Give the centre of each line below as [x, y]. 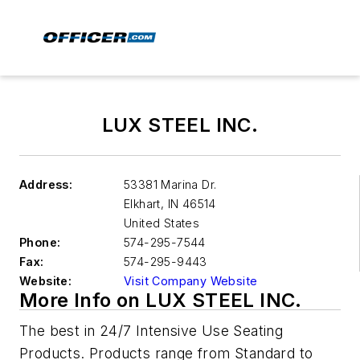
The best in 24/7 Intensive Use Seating [151, 331]
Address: [46, 184]
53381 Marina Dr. [170, 184]
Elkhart [142, 204]
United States [162, 223]
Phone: [40, 242]
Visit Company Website [191, 281]
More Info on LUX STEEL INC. [161, 300]
